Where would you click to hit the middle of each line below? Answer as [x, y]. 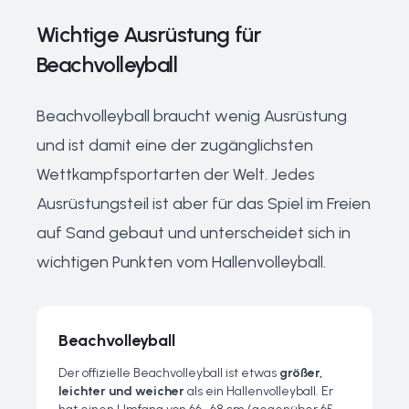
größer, [301, 373]
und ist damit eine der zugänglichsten [175, 145]
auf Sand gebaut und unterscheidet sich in [194, 233]
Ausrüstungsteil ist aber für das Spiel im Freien [204, 204]
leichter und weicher [121, 391]
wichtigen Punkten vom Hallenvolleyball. [181, 262]
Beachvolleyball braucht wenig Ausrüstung [192, 116]
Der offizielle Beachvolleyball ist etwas [169, 373]
